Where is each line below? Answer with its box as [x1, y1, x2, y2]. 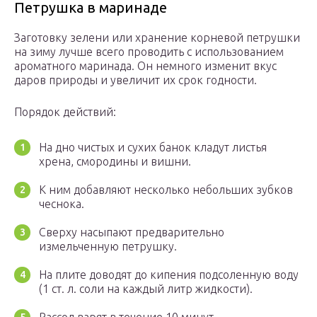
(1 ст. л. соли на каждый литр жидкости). [39, 282, 253, 296]
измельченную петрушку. [39, 240, 177, 253]
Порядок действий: [14, 105, 116, 119]
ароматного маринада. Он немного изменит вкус [14, 59, 277, 73]
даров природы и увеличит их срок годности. [14, 74, 257, 87]
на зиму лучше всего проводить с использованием [14, 45, 284, 59]
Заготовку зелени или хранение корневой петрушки [14, 31, 300, 45]
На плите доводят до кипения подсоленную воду [39, 268, 299, 282]
